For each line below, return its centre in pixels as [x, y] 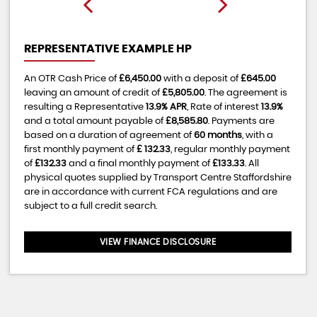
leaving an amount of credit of [93, 93]
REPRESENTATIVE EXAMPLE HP [108, 49]
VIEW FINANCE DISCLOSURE [158, 242]
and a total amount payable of [94, 122]
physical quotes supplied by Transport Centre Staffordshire [157, 178]
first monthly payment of [80, 150]
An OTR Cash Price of [71, 79]
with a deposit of [201, 79]
